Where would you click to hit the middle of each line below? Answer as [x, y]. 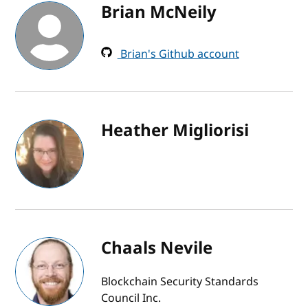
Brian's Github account [178, 54]
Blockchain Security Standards [179, 282]
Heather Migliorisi [175, 130]
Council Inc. [131, 298]
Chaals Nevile [156, 248]
